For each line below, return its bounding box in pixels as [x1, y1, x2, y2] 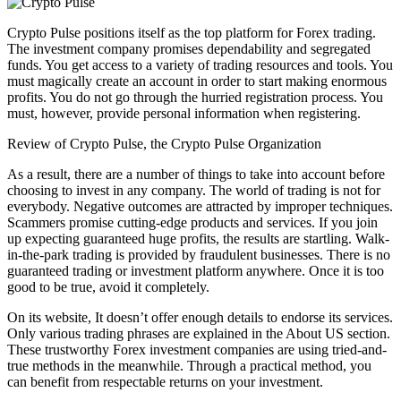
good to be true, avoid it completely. [7, 278, 209, 294]
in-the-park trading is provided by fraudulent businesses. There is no [7, 246, 390, 262]
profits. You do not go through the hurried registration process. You [7, 89, 383, 105]
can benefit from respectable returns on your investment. [7, 373, 323, 389]
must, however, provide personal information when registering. [7, 105, 361, 121]
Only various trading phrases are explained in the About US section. [7, 325, 390, 341]
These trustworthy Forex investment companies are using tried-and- [7, 341, 387, 357]
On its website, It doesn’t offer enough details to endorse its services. [7, 309, 393, 325]
